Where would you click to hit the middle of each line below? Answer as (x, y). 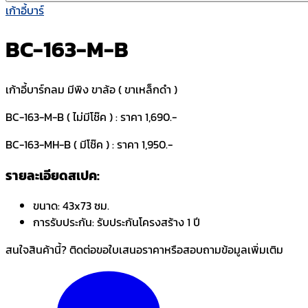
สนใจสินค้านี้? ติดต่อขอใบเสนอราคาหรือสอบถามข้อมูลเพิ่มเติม (144, 250)
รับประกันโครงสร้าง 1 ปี (148, 222)
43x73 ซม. (86, 206)
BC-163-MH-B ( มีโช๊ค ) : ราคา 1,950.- (89, 144)
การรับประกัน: (64, 222)
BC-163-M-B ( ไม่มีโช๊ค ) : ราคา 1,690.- (91, 117)
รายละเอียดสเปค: (53, 175)
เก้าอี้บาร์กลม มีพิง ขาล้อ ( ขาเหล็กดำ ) (91, 89)
